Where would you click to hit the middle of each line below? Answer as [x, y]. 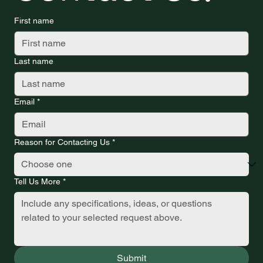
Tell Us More [37, 181]
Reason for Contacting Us [62, 142]
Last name [34, 61]
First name [34, 21]
